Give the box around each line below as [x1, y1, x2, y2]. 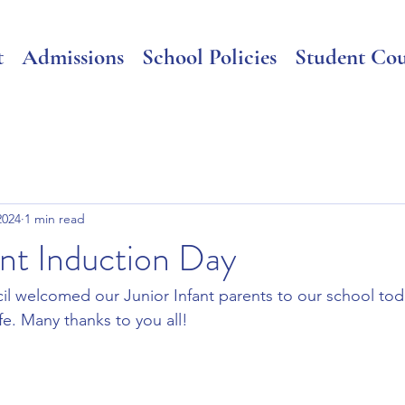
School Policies [141, 43, 277, 71]
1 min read [24, 210, 85, 227]
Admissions [21, 43, 124, 71]
